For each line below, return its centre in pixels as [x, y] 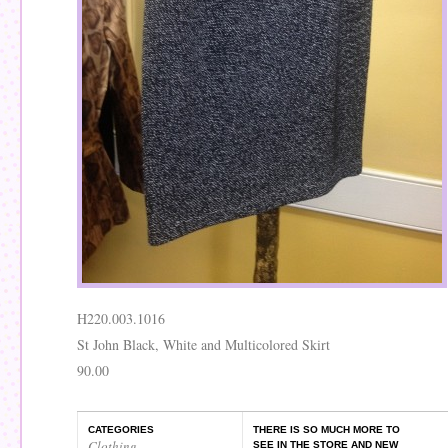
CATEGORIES [121, 429]
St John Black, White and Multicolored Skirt [203, 344]
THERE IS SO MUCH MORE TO [326, 429]
